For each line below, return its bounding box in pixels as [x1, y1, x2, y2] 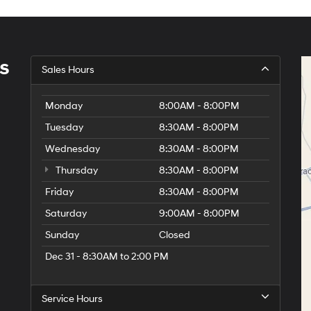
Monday [45, 100, 83, 112]
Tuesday [45, 121, 83, 134]
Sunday [45, 229, 79, 242]
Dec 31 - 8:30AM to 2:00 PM [45, 251, 169, 263]
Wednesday [45, 143, 100, 155]
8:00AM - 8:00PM [159, 100, 239, 112]
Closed [159, 229, 190, 242]
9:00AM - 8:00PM [159, 208, 239, 220]
